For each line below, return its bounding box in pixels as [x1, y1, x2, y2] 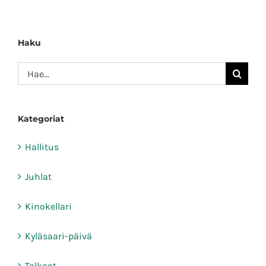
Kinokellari [25, 201, 72, 213]
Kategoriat [18, 113, 64, 125]
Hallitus [25, 141, 59, 153]
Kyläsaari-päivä [25, 230, 92, 242]
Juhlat [25, 171, 52, 183]
